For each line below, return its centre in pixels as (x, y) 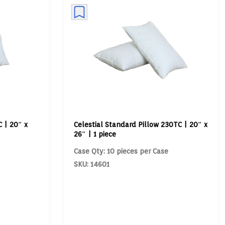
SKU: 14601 (91, 164)
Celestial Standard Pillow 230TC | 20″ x (140, 124)
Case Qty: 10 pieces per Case (121, 151)
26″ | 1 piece (95, 134)
